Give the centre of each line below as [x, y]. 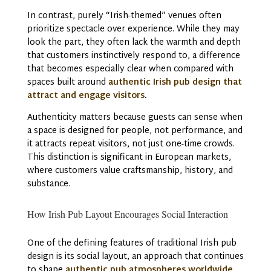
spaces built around [67, 82]
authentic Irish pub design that [175, 82]
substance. [50, 184]
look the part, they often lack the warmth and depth [134, 42]
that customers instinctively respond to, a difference [133, 56]
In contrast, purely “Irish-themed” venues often [124, 16]
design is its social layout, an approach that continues [135, 256]
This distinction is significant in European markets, [129, 157]
